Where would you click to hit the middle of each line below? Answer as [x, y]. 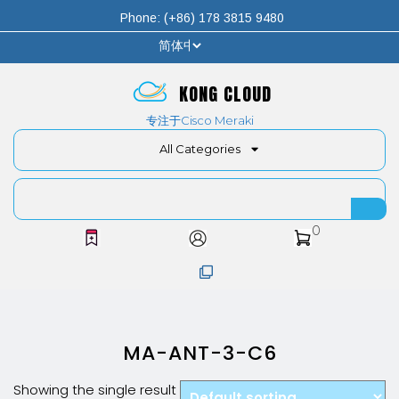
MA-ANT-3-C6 [199, 354]
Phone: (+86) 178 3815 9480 [202, 18]
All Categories [199, 149]
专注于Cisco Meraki [199, 120]
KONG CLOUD [225, 94]
